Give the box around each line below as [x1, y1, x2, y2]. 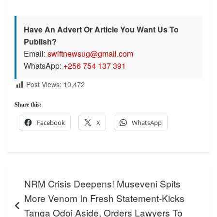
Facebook [37, 118, 65, 127]
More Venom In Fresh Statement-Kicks [24, 191, 185, 204]
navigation [7, 180, 62, 198]
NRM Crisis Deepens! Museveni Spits [24, 176, 181, 190]
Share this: [15, 100, 42, 108]
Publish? [24, 36, 57, 47]
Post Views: [26, 79, 62, 90]
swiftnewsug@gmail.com [47, 48, 133, 60]
